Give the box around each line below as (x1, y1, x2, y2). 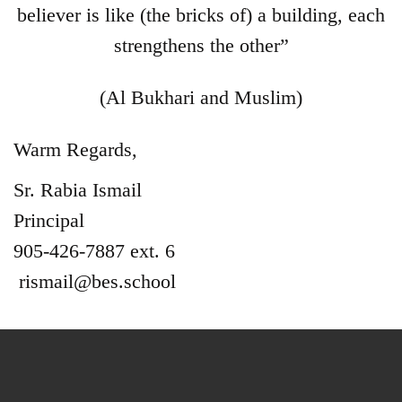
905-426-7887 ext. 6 (13, 239, 175, 262)
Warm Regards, (13, 138, 143, 161)
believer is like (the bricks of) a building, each (17, 4, 385, 26)
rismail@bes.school (19, 269, 176, 293)
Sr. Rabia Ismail (13, 178, 142, 201)
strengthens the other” (113, 34, 289, 57)
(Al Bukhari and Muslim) (100, 86, 302, 109)
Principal (13, 208, 84, 232)
